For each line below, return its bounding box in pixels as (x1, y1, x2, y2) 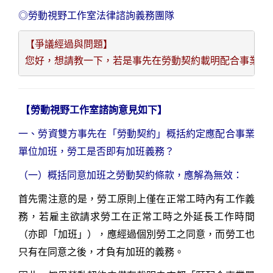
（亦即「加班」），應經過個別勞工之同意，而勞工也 (18, 229, 255, 239)
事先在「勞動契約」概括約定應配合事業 (77, 128, 255, 139)
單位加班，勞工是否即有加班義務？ (18, 146, 174, 157)
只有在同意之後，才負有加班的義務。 (18, 246, 184, 257)
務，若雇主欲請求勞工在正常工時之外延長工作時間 (18, 211, 255, 222)
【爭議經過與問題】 (24, 39, 113, 50)
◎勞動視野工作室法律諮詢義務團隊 (18, 10, 174, 21)
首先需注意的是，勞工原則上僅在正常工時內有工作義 (18, 193, 255, 204)
